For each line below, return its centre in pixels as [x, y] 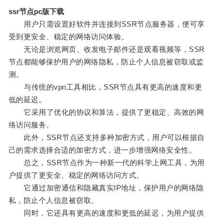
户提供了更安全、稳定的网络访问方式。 [76, 175]
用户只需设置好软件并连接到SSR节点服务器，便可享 [107, 24]
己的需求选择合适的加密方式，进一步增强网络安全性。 [102, 150]
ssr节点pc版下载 [36, 12]
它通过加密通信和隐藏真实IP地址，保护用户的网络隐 [106, 188]
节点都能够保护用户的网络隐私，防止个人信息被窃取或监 [106, 62]
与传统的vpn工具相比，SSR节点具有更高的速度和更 [105, 87]
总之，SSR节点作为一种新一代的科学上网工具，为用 [107, 163]
